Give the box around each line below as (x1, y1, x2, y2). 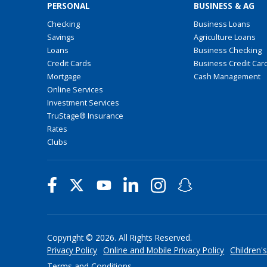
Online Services (47, 84, 104, 95)
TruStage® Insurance (47, 110, 124, 122)
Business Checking (193, 45, 262, 56)
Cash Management (193, 71, 260, 82)
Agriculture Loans (193, 32, 256, 43)
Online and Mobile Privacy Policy (103, 244, 225, 256)
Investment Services (47, 97, 120, 108)
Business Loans (193, 18, 250, 30)
